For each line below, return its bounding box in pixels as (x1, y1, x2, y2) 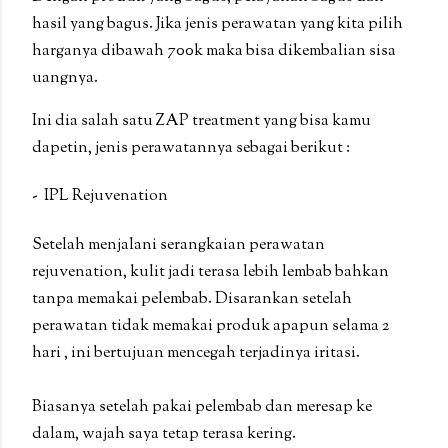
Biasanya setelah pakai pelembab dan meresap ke (32, 395, 372, 419)
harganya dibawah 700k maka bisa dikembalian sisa (32, 40, 396, 64)
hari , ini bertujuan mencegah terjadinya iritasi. (32, 341, 360, 365)
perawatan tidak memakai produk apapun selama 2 (32, 314, 389, 338)
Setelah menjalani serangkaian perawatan (32, 233, 325, 257)
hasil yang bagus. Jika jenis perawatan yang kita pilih (32, 13, 403, 37)
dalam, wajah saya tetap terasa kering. (32, 422, 299, 446)
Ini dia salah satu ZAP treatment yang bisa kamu (32, 110, 371, 134)
